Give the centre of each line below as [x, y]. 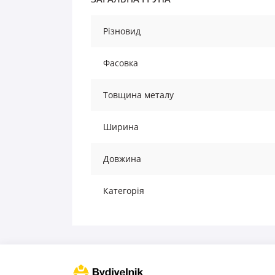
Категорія [124, 191]
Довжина [122, 159]
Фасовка [121, 63]
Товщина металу [138, 95]
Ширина [121, 127]
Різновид [122, 31]
